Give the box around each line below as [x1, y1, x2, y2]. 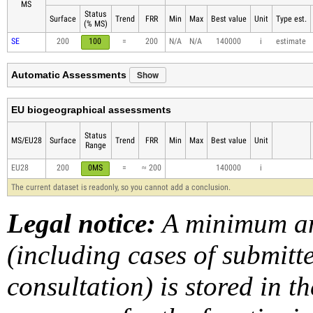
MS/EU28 [10, 136, 42, 146]
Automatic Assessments [10, 69, 129, 81]
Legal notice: [6, 208, 156, 239]
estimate [275, 36, 306, 47]
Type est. [275, 14, 307, 24]
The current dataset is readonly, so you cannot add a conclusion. [10, 182, 231, 193]
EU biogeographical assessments [10, 104, 171, 116]
